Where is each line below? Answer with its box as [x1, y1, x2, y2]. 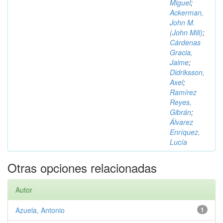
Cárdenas [170, 37, 201, 47]
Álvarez [170, 117, 193, 127]
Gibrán [170, 107, 191, 117]
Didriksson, [170, 67, 205, 77]
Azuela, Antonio [15, 205, 65, 215]
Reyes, [170, 97, 192, 107]
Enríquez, [170, 127, 200, 137]
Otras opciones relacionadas [7, 159, 157, 176]
